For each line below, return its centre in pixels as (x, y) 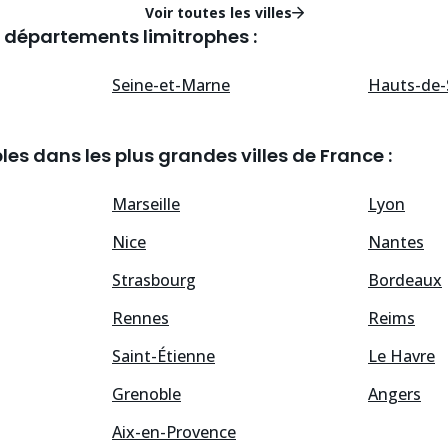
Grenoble (146, 394)
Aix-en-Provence (174, 432)
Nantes (396, 242)
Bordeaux (405, 280)
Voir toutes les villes (218, 13)
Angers (394, 394)
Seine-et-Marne (171, 85)
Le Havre (401, 356)
